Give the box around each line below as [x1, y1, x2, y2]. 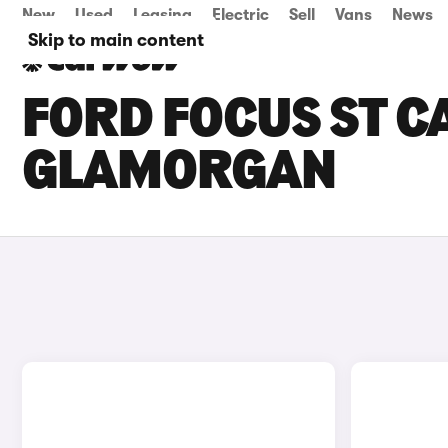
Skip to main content [28, 30, 204, 50]
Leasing [133, 6, 192, 24]
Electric [212, 6, 269, 24]
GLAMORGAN [22, 146, 336, 202]
